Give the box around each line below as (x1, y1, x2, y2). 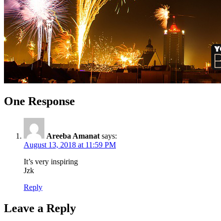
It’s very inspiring (24, 157, 78, 166)
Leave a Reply (4, 202, 76, 215)
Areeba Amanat (46, 132, 100, 141)
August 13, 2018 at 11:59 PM (24, 141, 116, 149)
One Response (4, 95, 75, 108)
